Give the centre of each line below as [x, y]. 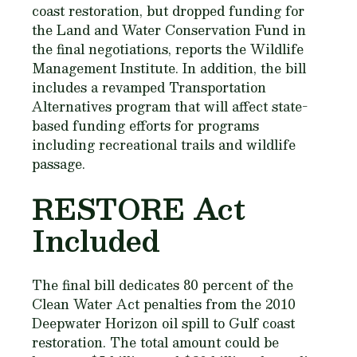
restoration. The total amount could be [155, 342]
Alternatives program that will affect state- [170, 106]
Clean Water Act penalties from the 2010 [164, 304]
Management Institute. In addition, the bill [169, 68]
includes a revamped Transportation [149, 87]
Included [96, 240]
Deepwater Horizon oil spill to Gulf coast [163, 323]
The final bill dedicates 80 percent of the [163, 285]
